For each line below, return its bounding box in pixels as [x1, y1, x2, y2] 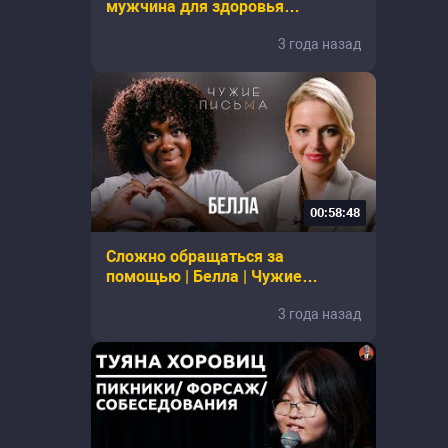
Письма [106, 287, 164, 306]
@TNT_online [106, 17, 202, 36]
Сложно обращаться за [106, 247, 284, 266]
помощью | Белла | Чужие [106, 267, 302, 286]
